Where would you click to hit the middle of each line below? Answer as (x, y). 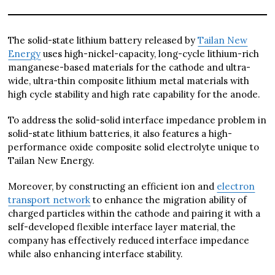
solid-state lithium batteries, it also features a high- (120, 134)
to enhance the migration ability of (169, 200)
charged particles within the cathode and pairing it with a (134, 214)
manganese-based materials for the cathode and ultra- (130, 68)
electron (236, 187)
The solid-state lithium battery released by (103, 41)
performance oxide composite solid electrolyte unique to (134, 147)
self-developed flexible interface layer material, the (122, 227)
